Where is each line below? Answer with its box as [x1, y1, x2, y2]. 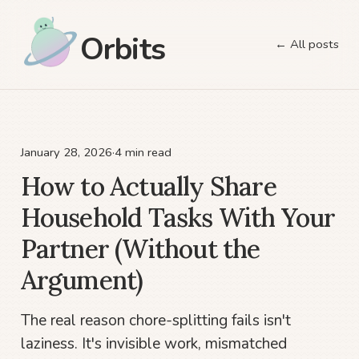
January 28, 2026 [20, 143, 112, 160]
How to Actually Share [20, 170, 276, 204]
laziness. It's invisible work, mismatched [20, 333, 287, 355]
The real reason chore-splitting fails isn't [20, 310, 291, 332]
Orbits [80, 27, 165, 71]
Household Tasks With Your [20, 201, 336, 235]
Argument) [20, 264, 143, 297]
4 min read [114, 143, 171, 160]
